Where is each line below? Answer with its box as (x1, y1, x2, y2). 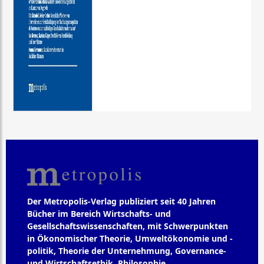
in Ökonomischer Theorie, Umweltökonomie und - (27, 232, 233, 244)
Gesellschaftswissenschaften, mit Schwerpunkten (27, 220, 228, 232)
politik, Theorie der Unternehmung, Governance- (27, 245, 226, 256)
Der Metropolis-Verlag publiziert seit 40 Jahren (27, 195, 216, 207)
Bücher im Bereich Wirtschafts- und (27, 207, 171, 219)
